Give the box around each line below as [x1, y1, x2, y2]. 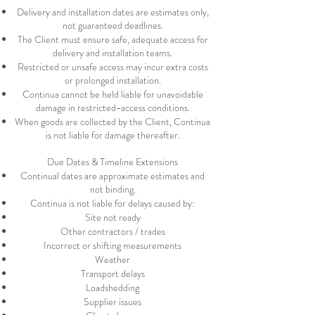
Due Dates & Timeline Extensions [47, 155, 178, 169]
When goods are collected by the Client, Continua [15, 115, 210, 129]
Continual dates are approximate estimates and [20, 169, 205, 183]
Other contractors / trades [60, 224, 165, 238]
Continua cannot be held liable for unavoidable [22, 87, 203, 101]
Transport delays [80, 266, 145, 281]
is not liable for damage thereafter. [45, 128, 180, 142]
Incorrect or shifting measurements [44, 238, 181, 252]
